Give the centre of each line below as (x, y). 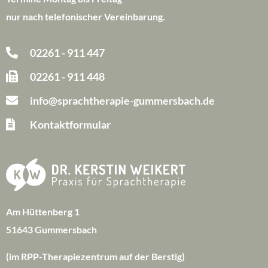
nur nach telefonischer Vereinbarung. (86, 16)
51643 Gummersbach (52, 229)
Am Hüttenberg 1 (43, 211)
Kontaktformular (70, 124)
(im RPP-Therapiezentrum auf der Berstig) (95, 256)
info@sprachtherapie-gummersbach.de (122, 100)
